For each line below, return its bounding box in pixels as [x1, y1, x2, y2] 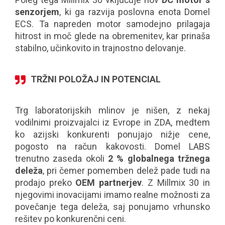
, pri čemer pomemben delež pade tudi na [43, 165, 210, 176]
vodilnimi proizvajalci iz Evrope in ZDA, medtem [15, 117, 210, 128]
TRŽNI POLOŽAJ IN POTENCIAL [31, 74, 163, 84]
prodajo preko [15, 177, 76, 188]
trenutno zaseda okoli [15, 153, 108, 164]
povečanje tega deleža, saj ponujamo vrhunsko [15, 201, 210, 212]
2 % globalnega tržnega [108, 153, 210, 164]
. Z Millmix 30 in [142, 177, 210, 188]
